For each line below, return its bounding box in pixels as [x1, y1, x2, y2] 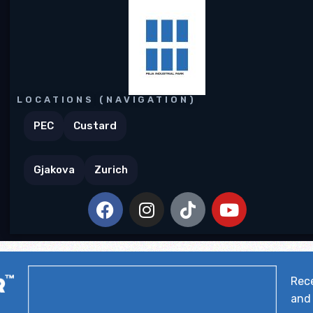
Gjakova [34, 163, 75, 176]
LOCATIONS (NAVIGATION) [17, 94, 196, 105]
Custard [73, 119, 117, 132]
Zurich [94, 163, 128, 176]
